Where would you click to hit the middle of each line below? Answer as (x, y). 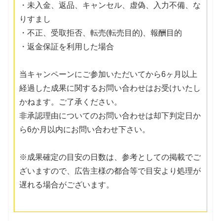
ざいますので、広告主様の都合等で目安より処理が (110, 171)
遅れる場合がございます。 (67, 184)
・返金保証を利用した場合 (67, 46)
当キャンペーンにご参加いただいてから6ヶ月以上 (109, 74)
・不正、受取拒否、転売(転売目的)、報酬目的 (101, 33)
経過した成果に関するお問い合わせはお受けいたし (110, 88)
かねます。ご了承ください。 (71, 102)
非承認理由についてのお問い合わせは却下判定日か (110, 115)
